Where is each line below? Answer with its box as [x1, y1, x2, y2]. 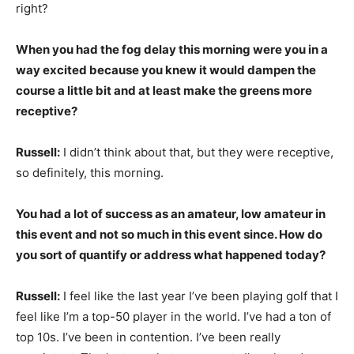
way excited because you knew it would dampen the [16, 62, 316, 77]
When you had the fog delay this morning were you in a [16, 42, 328, 57]
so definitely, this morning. [16, 165, 164, 180]
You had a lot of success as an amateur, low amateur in [16, 206, 326, 221]
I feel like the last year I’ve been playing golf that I [60, 288, 338, 303]
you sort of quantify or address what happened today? [16, 247, 326, 262]
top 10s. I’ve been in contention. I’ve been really [16, 330, 281, 345]
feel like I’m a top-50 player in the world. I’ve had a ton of [16, 309, 331, 324]
